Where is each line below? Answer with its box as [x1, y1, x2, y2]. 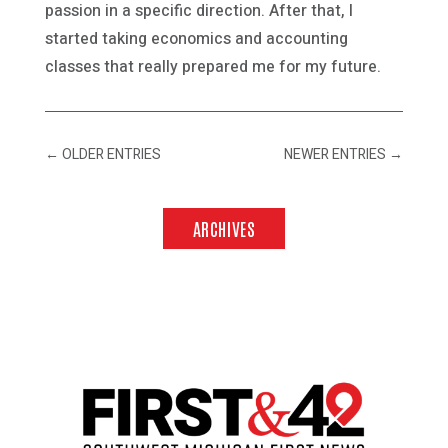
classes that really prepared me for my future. [44, 54, 381, 79]
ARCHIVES [192, 216, 256, 241]
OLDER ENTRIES [61, 143, 161, 165]
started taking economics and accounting [44, 26, 348, 51]
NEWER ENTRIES [284, 143, 387, 165]
